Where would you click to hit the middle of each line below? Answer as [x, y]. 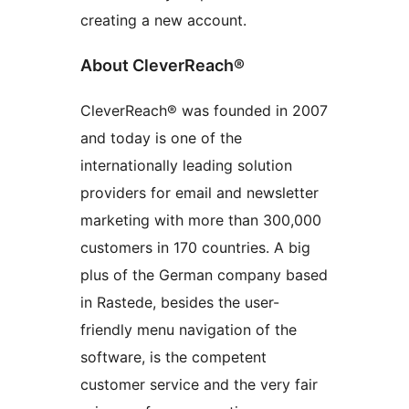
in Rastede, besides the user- [180, 302]
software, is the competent [173, 357]
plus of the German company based [204, 274]
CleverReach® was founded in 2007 [204, 110]
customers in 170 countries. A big [195, 247]
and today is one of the [161, 137]
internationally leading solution [186, 165]
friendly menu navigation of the [189, 329]
